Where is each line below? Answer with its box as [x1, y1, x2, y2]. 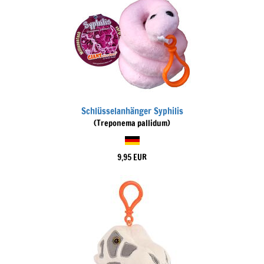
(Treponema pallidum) [94, 117, 170, 129]
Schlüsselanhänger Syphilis [81, 105, 183, 117]
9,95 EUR [117, 151, 147, 163]
